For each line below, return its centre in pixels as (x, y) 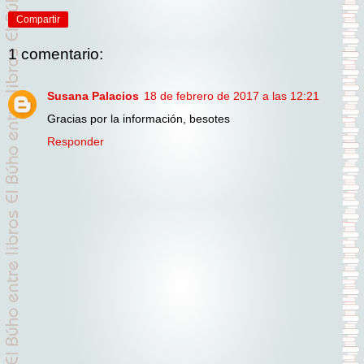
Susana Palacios (93, 96)
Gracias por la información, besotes (139, 119)
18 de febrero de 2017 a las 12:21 (232, 96)
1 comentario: (56, 54)
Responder (76, 142)
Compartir (38, 20)
